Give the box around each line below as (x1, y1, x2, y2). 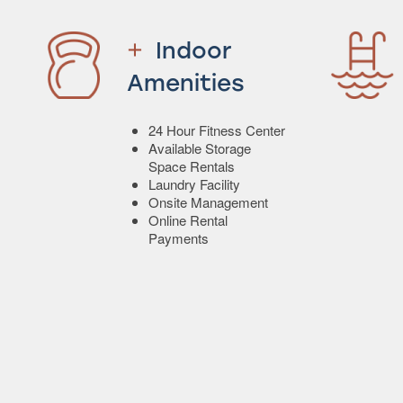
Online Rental (148, 210, 228, 229)
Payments (148, 228, 209, 247)
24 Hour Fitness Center (148, 120, 285, 139)
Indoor (155, 37, 231, 65)
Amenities (127, 69, 246, 97)
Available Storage (148, 138, 251, 157)
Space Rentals (148, 156, 235, 175)
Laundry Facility (148, 174, 240, 193)
